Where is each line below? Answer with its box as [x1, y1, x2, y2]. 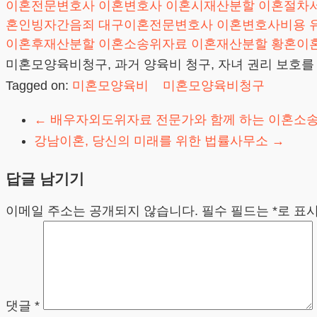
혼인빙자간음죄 [6, 17, 95, 32]
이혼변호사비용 [217, 17, 306, 32]
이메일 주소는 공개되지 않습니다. [6, 203, 198, 218]
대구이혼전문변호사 [98, 17, 213, 32]
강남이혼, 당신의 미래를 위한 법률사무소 [34, 133, 272, 148]
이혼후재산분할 [6, 36, 95, 51]
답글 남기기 [6, 170, 84, 187]
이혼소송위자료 [98, 36, 188, 51]
